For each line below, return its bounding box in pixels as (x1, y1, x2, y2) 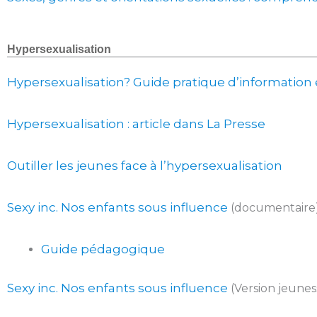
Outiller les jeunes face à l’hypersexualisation (7, 158, 282, 173)
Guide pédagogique (41, 242, 165, 256)
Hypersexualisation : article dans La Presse (7, 117, 265, 131)
